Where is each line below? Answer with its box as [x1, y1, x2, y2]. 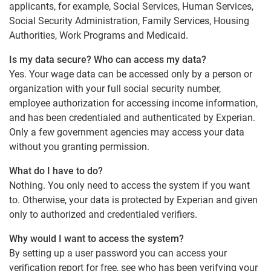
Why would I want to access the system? [9, 233, 184, 244]
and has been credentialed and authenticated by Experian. [9, 112, 255, 123]
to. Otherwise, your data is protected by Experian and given [9, 194, 258, 206]
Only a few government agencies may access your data [9, 126, 244, 138]
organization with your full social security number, [9, 83, 221, 94]
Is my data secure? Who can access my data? [9, 54, 206, 65]
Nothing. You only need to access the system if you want [9, 180, 250, 191]
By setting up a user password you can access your [9, 247, 227, 259]
